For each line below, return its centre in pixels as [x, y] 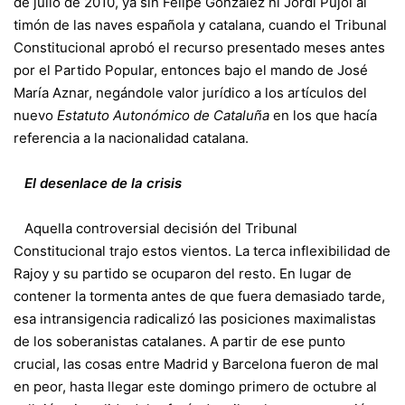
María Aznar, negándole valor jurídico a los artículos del [190, 92]
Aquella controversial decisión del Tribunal [161, 228]
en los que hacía [323, 115]
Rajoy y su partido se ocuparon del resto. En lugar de [183, 273]
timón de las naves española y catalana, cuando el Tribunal [200, 24]
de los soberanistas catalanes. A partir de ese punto [179, 341]
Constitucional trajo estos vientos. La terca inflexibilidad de [202, 250]
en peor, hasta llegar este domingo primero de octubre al [195, 386]
